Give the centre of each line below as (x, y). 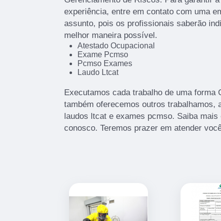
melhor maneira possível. (111, 35)
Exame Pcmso (103, 54)
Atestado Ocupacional (116, 45)
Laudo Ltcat (98, 72)
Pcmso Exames (105, 63)
